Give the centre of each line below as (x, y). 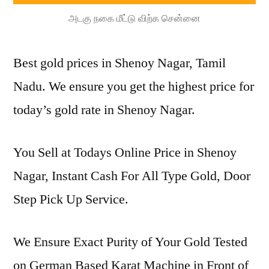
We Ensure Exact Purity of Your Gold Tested (130, 242)
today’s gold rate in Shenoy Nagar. (104, 110)
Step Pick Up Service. (71, 199)
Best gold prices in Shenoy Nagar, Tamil (119, 63)
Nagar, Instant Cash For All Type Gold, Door (132, 176)
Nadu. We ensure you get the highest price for (134, 86)
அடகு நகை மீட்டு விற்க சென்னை (134, 18)
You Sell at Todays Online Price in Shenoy (125, 153)
